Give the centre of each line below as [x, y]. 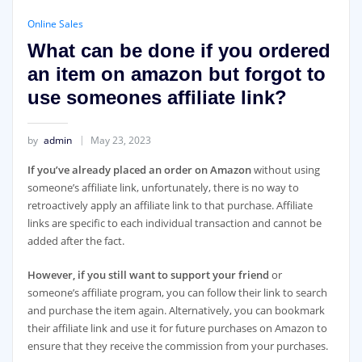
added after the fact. [76, 240]
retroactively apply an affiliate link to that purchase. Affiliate [170, 205]
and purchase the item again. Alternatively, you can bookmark [176, 310]
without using [286, 169]
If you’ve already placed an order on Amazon [140, 169]
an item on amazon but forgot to [176, 74]
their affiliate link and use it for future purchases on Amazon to [177, 328]
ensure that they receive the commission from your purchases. [177, 345]
